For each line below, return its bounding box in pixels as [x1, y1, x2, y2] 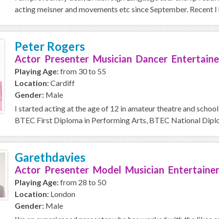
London [49, 189, 75, 198]
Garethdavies [15, 150, 86, 164]
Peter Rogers [15, 39, 85, 53]
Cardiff [49, 78, 75, 88]
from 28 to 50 [59, 177, 106, 187]
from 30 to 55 [59, 66, 106, 76]
